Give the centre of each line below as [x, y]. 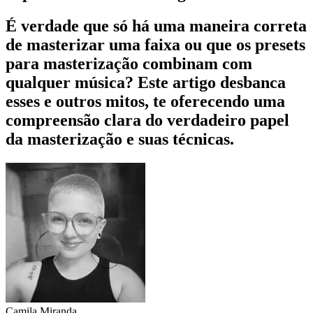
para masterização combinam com [129, 64]
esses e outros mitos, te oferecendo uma [145, 102]
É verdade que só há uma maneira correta [156, 26]
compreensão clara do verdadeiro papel [147, 121]
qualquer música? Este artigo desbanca [146, 83]
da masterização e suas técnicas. [120, 139]
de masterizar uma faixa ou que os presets [155, 45]
